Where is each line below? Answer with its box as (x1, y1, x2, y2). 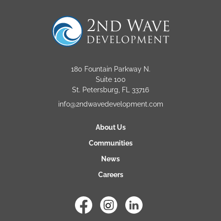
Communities (88, 138, 133, 146)
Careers (98, 169, 123, 178)
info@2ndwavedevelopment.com (58, 99, 163, 107)
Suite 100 (95, 74, 126, 82)
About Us (95, 122, 126, 130)
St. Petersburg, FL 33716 (72, 84, 149, 93)
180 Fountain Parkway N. (71, 64, 150, 72)
